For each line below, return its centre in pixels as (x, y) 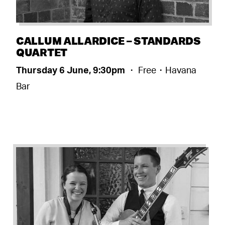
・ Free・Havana (162, 70)
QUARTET (42, 52)
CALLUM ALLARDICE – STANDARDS (108, 40)
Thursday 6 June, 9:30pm (72, 70)
